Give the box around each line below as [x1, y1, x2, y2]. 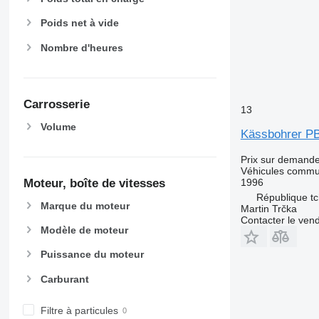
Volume [40, 120, 76, 132]
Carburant [40, 273, 89, 285]
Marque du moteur [40, 200, 130, 211]
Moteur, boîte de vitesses [23, 177, 165, 191]
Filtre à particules [40, 304, 118, 316]
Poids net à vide [40, 17, 119, 29]
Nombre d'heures [40, 41, 123, 53]
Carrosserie [23, 98, 90, 112]
